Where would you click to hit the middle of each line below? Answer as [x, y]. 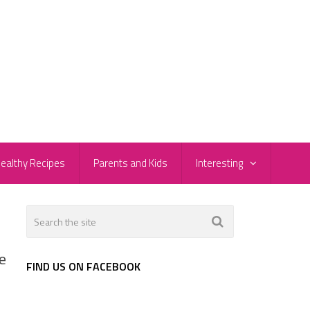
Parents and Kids [130, 163]
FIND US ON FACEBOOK [83, 267]
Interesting [219, 163]
